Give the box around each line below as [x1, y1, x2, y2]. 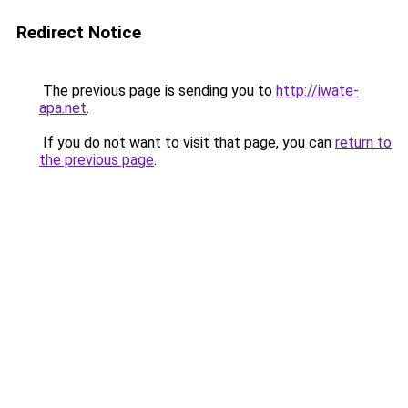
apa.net [39, 99, 87, 117]
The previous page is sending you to [39, 82, 276, 99]
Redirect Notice [16, 22, 141, 43]
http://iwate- [276, 82, 359, 99]
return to [335, 134, 392, 151]
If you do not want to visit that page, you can [39, 134, 335, 151]
